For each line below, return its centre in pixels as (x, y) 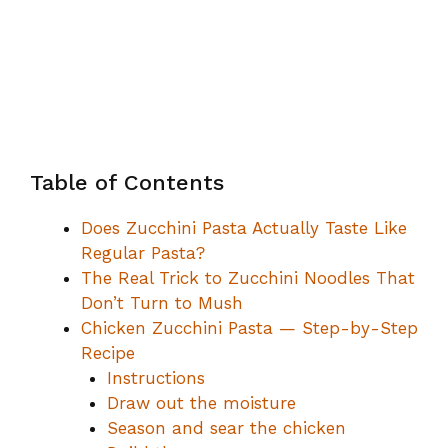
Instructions (155, 378)
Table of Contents (127, 182)
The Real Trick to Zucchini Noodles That (248, 278)
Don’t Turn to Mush (162, 303)
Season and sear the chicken (226, 428)
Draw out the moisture (201, 403)
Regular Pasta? (143, 253)
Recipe (108, 353)
